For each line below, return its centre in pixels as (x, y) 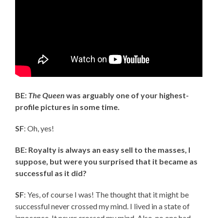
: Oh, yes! (39, 128)
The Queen (47, 95)
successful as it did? (51, 173)
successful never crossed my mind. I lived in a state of (103, 206)
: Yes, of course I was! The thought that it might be (107, 194)
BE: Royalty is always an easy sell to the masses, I (103, 149)
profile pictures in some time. (68, 107)
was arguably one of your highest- (128, 95)
